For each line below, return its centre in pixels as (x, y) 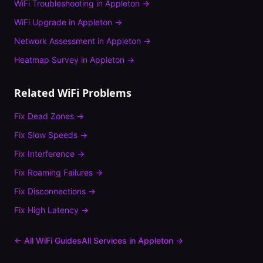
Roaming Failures (60, 172)
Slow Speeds (53, 135)
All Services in (110, 240)
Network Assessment (55, 41)
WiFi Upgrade (40, 22)
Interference (51, 154)
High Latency (53, 210)
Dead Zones (51, 116)
